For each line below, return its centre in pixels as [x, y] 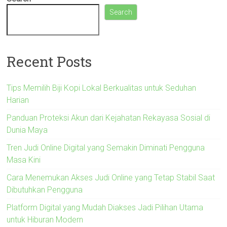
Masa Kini [24, 160]
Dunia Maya [27, 130]
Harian [18, 100]
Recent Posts [49, 62]
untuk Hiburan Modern [45, 220]
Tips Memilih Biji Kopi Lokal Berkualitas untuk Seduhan [102, 88]
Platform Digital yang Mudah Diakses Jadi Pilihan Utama [105, 208]
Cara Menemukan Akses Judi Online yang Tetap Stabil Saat [111, 178]
